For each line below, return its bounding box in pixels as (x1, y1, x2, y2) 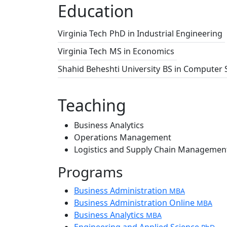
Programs (58, 162, 123, 181)
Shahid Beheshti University (58, 63, 160, 74)
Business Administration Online (74, 197, 197, 208)
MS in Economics (109, 46, 174, 57)
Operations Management (74, 132, 171, 143)
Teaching (58, 94, 126, 116)
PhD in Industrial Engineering (109, 28, 222, 39)
